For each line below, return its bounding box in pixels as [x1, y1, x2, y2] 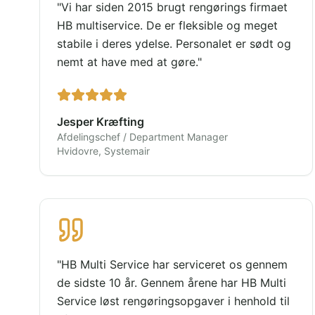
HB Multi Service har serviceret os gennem [61, 257, 288, 271]
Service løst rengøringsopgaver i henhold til [57, 294, 290, 308]
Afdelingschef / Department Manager [57, 131, 228, 143]
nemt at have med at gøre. [57, 55, 198, 69]
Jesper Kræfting [57, 115, 144, 129]
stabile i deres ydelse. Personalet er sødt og [57, 37, 291, 51]
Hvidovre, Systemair [57, 145, 150, 157]
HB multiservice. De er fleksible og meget [57, 18, 278, 32]
